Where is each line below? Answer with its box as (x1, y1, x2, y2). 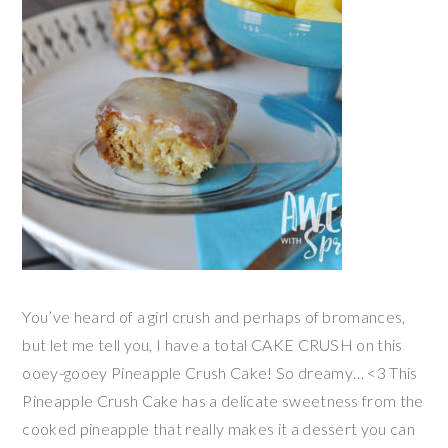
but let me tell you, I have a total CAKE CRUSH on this (22, 334, 403, 354)
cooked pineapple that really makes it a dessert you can (22, 418, 415, 438)
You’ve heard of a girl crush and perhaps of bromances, (22, 306, 406, 326)
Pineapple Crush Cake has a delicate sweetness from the (22, 390, 424, 410)
